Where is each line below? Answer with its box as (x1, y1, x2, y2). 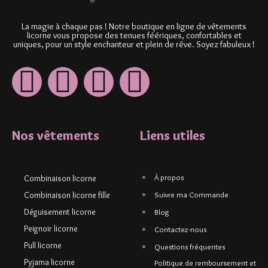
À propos (154, 172, 184, 182)
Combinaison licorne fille (24, 189, 110, 200)
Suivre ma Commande (154, 189, 229, 199)
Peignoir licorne (24, 223, 78, 234)
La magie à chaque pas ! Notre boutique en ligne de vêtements (22, 20, 246, 32)
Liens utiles (140, 127, 205, 144)
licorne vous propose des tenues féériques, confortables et (26, 29, 242, 41)
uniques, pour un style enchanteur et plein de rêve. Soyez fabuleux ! (13, 38, 255, 50)
